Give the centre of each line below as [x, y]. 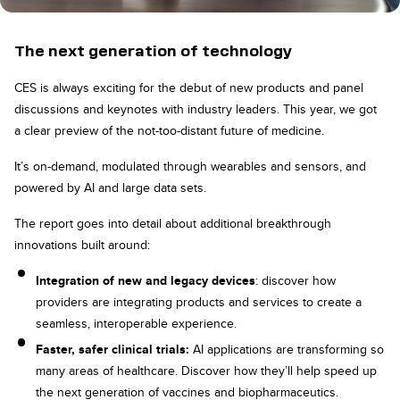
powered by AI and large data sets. [112, 187]
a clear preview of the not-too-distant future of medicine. [171, 130]
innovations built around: [84, 244]
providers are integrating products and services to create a [199, 301]
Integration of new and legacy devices [146, 280]
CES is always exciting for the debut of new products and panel [189, 87]
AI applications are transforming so [288, 350]
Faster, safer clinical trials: [114, 350]
